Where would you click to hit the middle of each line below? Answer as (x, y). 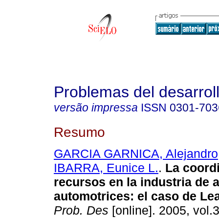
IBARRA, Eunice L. (106, 168)
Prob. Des (81, 210)
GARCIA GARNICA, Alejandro (136, 154)
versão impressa (96, 108)
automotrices (92, 196)
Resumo (79, 132)
